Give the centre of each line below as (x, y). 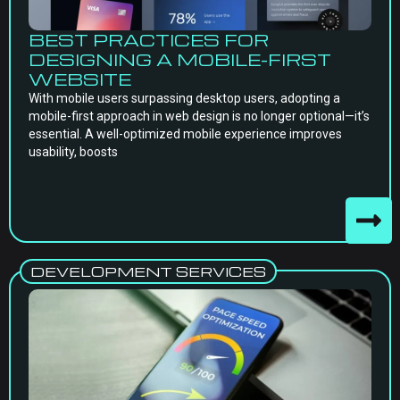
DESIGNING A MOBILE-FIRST (180, 59)
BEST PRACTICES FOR (149, 40)
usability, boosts (73, 152)
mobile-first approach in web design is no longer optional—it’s (199, 116)
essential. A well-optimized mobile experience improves (185, 134)
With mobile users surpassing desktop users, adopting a (184, 98)
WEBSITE (80, 79)
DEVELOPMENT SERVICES (148, 271)
